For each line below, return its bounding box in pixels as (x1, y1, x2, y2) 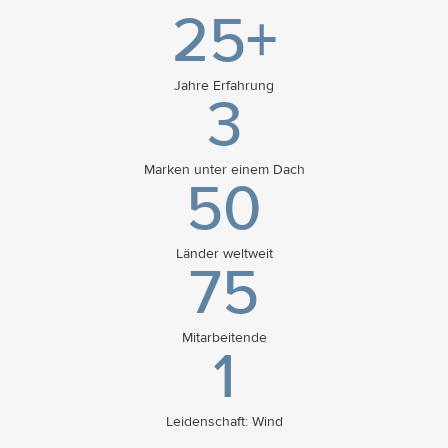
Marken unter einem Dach (143, 161, 305, 178)
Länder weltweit (175, 245, 273, 262)
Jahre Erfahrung (174, 77, 274, 94)
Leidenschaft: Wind (165, 413, 283, 430)
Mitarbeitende (181, 329, 267, 346)
